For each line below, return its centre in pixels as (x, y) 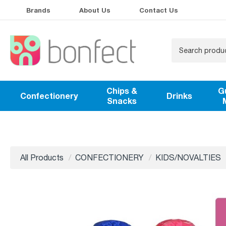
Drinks (179, 96)
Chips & (122, 91)
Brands (38, 10)
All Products (42, 158)
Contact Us (159, 10)
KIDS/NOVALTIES (188, 158)
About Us (95, 10)
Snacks (122, 101)
